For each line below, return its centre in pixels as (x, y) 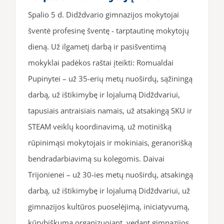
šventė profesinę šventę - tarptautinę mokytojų (108, 30)
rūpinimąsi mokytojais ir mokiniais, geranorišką (110, 142)
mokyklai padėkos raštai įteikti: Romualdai (101, 62)
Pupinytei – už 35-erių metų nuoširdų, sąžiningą (110, 78)
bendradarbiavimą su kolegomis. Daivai (96, 158)
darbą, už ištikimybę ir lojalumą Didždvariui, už (109, 190)
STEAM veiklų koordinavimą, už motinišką (100, 126)
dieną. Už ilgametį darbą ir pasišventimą (97, 46)
